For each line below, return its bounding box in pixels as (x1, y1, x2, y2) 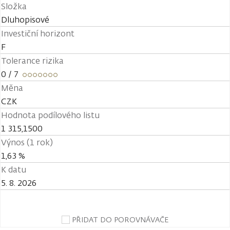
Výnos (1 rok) (1, 137, 53, 148)
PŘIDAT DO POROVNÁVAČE (72, 215, 168, 224)
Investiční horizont (1, 28, 74, 39)
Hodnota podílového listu (1, 109, 100, 121)
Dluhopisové (1, 14, 49, 25)
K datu (1, 164, 26, 175)
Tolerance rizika (1, 55, 64, 66)
